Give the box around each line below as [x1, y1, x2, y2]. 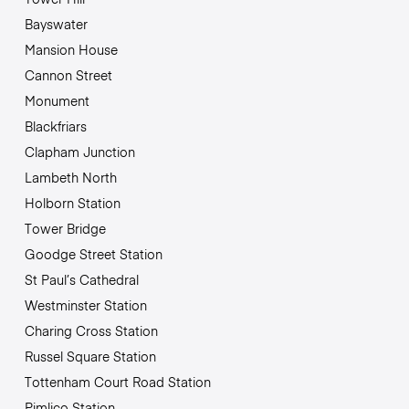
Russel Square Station [24, 346, 156, 365]
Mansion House [24, 39, 118, 58]
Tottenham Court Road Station [24, 372, 211, 391]
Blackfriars [24, 116, 87, 135]
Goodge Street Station [24, 244, 163, 263]
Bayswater [24, 14, 88, 33]
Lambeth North [24, 167, 117, 186]
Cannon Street [24, 65, 112, 84]
